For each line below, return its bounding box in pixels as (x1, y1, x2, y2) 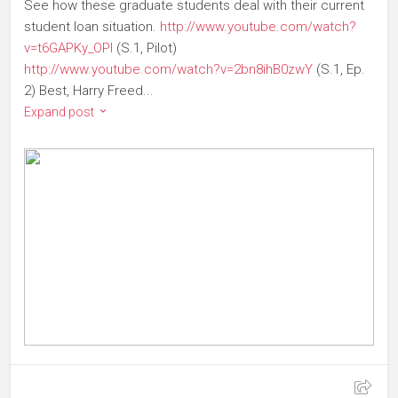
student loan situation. (24, 19, 160, 36)
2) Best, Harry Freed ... (24, 83, 154, 99)
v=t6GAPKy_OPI (24, 40, 113, 57)
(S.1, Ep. (313, 61, 365, 78)
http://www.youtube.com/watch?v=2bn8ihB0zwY (24, 61, 313, 78)
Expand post (24, 105, 97, 120)
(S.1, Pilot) (113, 40, 177, 57)
